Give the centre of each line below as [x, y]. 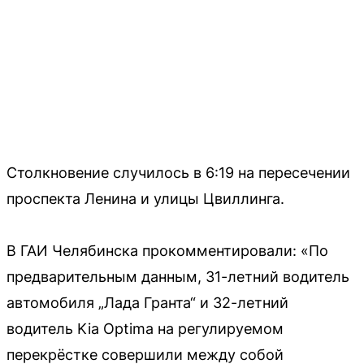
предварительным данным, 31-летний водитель [178, 276]
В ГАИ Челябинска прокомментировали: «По [167, 250]
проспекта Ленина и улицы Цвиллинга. [145, 198]
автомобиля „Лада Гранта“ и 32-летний [147, 302]
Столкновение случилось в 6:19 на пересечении [178, 172]
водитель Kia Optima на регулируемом [145, 328]
